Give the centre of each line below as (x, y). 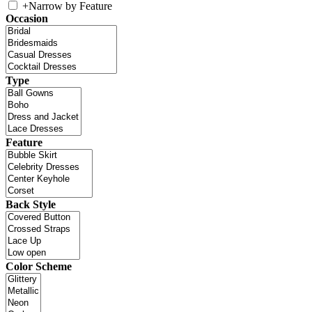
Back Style (31, 204)
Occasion (27, 18)
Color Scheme (39, 266)
